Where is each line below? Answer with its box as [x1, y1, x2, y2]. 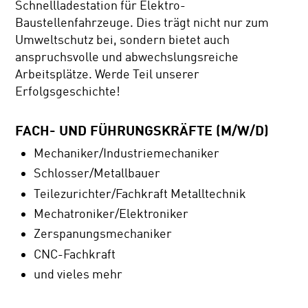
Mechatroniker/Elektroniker [34, 206, 189, 221]
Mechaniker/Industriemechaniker [34, 145, 220, 161]
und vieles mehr [34, 267, 126, 283]
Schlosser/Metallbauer [34, 166, 161, 181]
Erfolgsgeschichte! [15, 84, 121, 100]
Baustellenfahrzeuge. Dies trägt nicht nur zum [15, 15, 269, 31]
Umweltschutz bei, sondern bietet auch [15, 32, 230, 48]
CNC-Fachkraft [34, 246, 116, 262]
